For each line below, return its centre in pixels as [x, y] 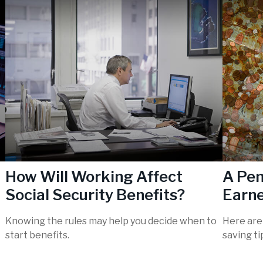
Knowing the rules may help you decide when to [111, 221]
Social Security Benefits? [95, 194]
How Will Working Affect [94, 176]
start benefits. [37, 235]
